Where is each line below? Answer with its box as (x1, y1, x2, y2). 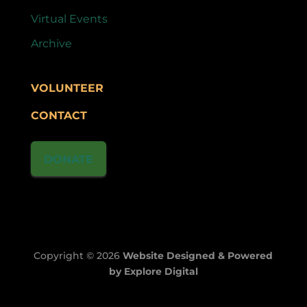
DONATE (43, 153, 93, 167)
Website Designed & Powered (123, 249, 273, 262)
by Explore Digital (108, 265, 198, 278)
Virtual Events (30, 12, 108, 26)
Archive (30, 37, 72, 51)
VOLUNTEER (30, 82, 103, 95)
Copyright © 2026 (34, 249, 123, 262)
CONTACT (30, 109, 87, 123)
